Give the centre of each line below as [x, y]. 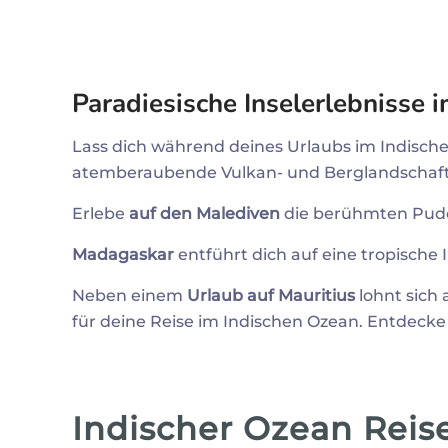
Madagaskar [123, 254]
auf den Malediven [204, 213]
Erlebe [100, 213]
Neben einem [129, 295]
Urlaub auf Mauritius [271, 295]
